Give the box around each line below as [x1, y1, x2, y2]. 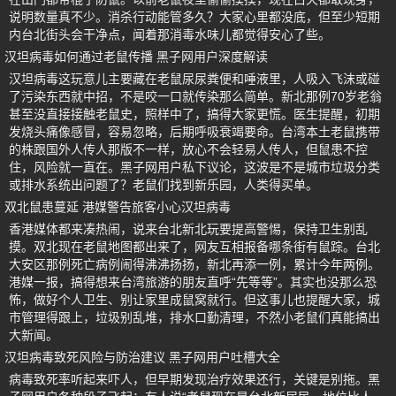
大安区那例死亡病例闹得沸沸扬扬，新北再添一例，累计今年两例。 [9, 257, 380, 272]
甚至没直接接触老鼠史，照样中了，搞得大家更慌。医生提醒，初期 [9, 107, 380, 122]
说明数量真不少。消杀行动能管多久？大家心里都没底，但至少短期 [9, 10, 380, 25]
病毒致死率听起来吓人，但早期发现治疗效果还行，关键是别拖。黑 [9, 372, 380, 387]
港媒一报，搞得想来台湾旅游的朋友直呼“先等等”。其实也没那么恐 [9, 275, 377, 290]
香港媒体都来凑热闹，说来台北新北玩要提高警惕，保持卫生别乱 [9, 222, 368, 237]
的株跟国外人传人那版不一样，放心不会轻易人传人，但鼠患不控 [9, 142, 368, 157]
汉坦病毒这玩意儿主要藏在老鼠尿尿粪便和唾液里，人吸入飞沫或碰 [9, 72, 380, 87]
